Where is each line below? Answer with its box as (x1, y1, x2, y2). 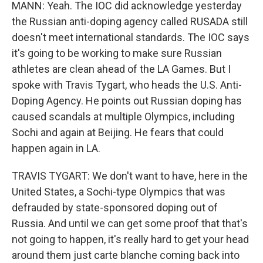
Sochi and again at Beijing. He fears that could (12, 126, 224, 139)
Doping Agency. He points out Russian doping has (12, 95, 242, 107)
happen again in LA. (12, 142, 100, 154)
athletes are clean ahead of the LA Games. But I (12, 63, 231, 75)
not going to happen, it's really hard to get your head (12, 233, 249, 245)
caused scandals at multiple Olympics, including (12, 110, 235, 123)
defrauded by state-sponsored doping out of (12, 201, 218, 214)
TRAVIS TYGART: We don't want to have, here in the (12, 170, 248, 182)
